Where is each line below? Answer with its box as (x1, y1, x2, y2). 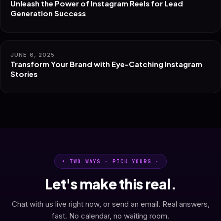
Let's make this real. (44, 175, 177, 192)
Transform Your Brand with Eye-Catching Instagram (10, 59, 202, 69)
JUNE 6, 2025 (10, 51, 55, 58)
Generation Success (10, 8, 86, 18)
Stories (10, 69, 37, 78)
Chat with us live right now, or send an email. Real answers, (11, 199, 210, 209)
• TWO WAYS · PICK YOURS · (62, 158, 159, 165)
